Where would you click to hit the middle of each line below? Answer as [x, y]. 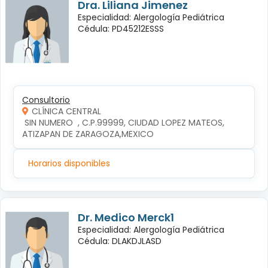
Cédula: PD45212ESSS [121, 28]
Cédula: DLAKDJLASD [120, 241]
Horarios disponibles [69, 163]
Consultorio [46, 100]
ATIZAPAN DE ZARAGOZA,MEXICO [88, 134]
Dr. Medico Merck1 [126, 217]
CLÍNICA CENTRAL [66, 111]
